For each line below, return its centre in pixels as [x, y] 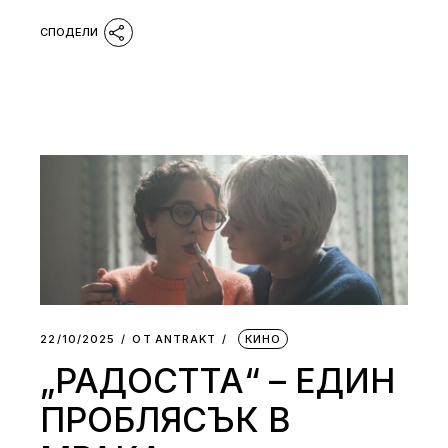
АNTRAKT [185, 338]
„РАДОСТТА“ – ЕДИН [218, 380]
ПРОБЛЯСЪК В [165, 419]
